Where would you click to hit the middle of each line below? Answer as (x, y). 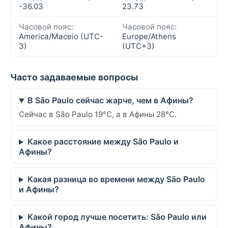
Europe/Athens (149, 37)
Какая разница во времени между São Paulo (116, 179)
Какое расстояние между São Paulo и (103, 142)
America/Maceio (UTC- (61, 37)
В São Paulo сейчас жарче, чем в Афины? (110, 101)
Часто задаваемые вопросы (74, 77)
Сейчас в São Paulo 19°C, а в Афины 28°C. (98, 115)
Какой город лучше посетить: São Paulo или (117, 217)
